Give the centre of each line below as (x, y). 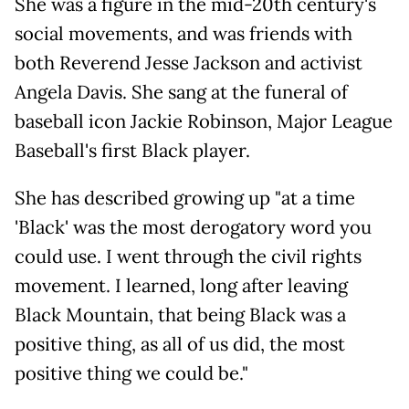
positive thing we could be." (131, 374)
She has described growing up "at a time (185, 199)
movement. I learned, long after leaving (181, 286)
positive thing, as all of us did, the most (180, 345)
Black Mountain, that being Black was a (180, 315)
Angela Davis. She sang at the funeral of (181, 93)
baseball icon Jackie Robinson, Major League (204, 122)
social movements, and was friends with (184, 34)
